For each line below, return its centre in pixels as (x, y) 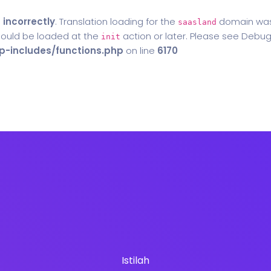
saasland (197, 22)
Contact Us (219, 95)
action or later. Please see (181, 36)
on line (140, 51)
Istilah (135, 260)
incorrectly (29, 21)
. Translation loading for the (116, 21)
